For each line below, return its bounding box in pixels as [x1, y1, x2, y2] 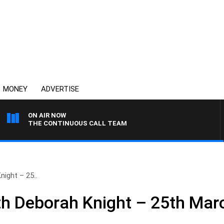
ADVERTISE [41, 84, 79, 93]
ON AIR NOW [28, 111, 66, 119]
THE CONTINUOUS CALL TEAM [28, 119, 127, 127]
